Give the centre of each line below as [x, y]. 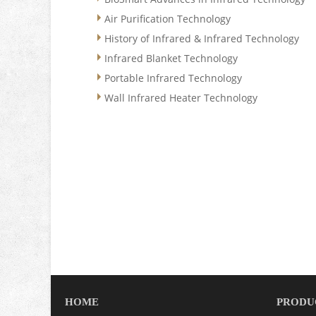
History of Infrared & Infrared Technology [202, 38]
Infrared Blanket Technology [171, 58]
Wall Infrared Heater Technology [181, 98]
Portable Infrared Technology [174, 78]
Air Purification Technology [168, 18]
